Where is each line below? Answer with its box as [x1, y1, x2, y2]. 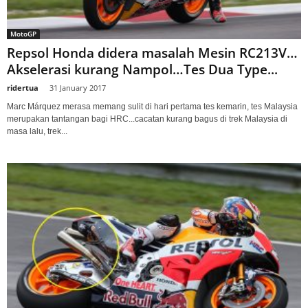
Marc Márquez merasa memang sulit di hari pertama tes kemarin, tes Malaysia [7, 102, 298, 112]
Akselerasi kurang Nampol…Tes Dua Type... [7, 60, 278, 79]
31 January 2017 [49, 82, 106, 93]
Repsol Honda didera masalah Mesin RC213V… [7, 44, 298, 63]
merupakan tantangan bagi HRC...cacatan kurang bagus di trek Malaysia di [7, 114, 287, 124]
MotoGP [10, 29, 36, 39]
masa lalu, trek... [7, 126, 67, 137]
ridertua [7, 82, 38, 93]
